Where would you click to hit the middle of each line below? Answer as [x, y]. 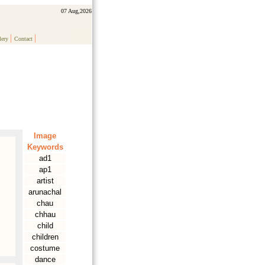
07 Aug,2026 [76, 11]
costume [45, 248]
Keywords [45, 147]
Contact [23, 39]
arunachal [45, 192]
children [45, 237]
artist [45, 181]
